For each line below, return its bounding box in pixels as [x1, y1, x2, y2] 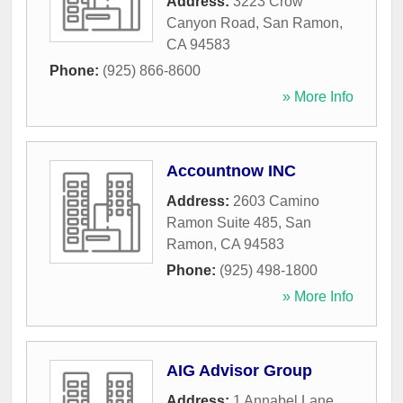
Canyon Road [166, 15, 255, 31]
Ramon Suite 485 [166, 215, 278, 231]
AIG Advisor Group [166, 362, 312, 381]
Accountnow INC [166, 162, 296, 181]
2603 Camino [233, 193, 319, 210]
